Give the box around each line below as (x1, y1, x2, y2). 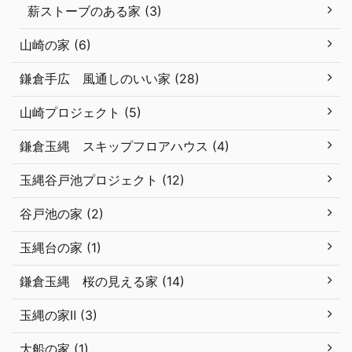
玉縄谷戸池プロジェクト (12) (20, 172, 185, 188)
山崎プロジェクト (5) (20, 104, 141, 120)
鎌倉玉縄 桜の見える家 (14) (20, 273, 185, 289)
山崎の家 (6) (20, 37, 91, 53)
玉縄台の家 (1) (20, 240, 101, 255)
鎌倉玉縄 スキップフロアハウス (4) (20, 138, 229, 154)
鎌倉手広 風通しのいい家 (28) (20, 71, 200, 86)
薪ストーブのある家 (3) (27, 3, 162, 19)
